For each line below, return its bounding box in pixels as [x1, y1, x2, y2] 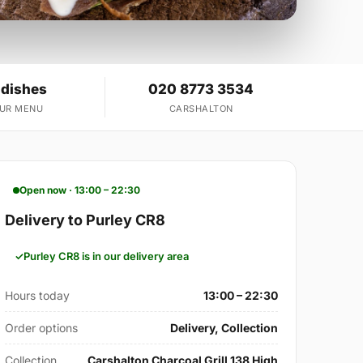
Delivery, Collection [169, 321, 278, 335]
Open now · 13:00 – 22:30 [19, 184, 141, 197]
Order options [5, 321, 79, 335]
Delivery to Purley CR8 [5, 211, 166, 229]
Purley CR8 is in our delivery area [23, 250, 190, 263]
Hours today [5, 288, 70, 303]
